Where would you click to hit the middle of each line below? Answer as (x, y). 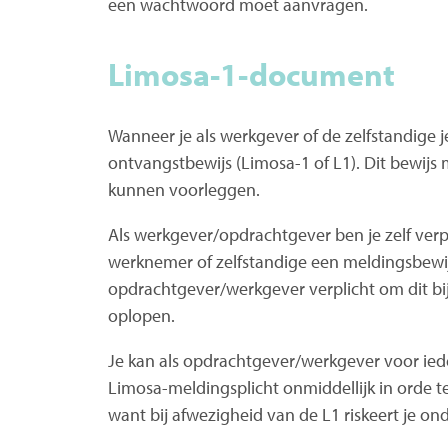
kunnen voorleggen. (184, 189)
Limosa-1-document (251, 73)
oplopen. (141, 315)
